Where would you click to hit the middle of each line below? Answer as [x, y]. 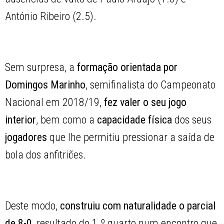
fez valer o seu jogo [145, 102]
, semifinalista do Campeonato [151, 85]
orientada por [149, 67]
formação [98, 67]
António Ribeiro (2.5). [51, 16]
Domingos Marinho [45, 85]
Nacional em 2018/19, [55, 102]
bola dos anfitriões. [46, 155]
